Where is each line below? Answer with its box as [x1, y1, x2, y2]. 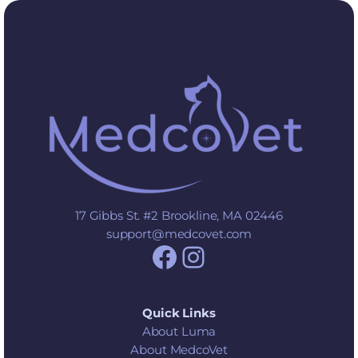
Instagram [178, 238, 325, 274]
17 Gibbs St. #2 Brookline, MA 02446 [74, 208, 284, 224]
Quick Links [142, 305, 216, 321]
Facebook [149, 238, 290, 274]
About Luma [141, 324, 217, 340]
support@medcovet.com [105, 226, 253, 242]
